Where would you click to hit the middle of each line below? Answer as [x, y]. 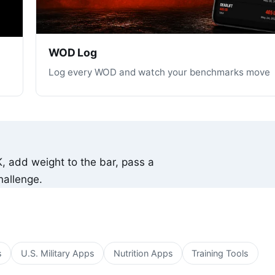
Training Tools [220, 254]
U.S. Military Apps [57, 254]
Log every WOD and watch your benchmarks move [159, 72]
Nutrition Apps [143, 254]
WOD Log [73, 52]
